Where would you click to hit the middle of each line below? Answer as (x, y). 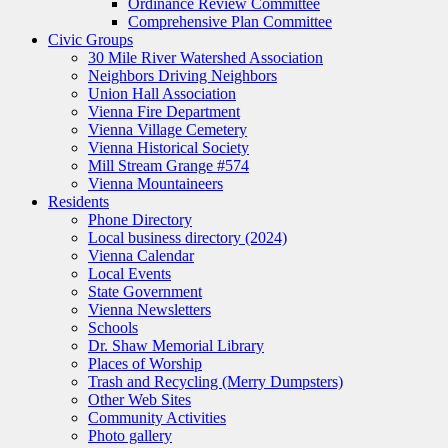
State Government (145, 291)
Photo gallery (130, 435)
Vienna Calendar (141, 255)
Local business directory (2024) (187, 237)
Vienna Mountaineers (155, 183)
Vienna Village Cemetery (167, 129)
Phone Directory (140, 219)
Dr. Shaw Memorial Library (176, 345)
